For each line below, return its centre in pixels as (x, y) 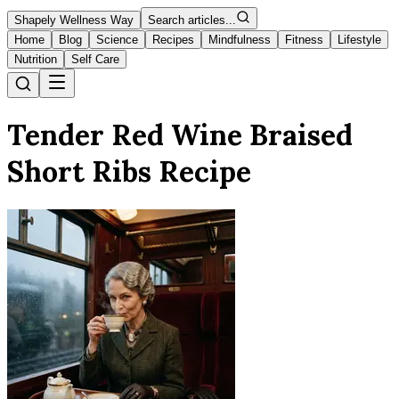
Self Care (95, 59)
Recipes (173, 40)
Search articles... (192, 20)
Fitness (304, 40)
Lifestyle (359, 40)
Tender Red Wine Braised (180, 135)
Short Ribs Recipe (129, 172)
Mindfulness (240, 40)
